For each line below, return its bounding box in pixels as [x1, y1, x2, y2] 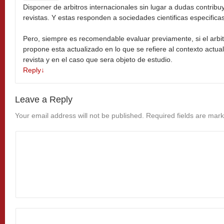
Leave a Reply [15, 94, 72, 104]
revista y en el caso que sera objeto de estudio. [23, 55, 172, 63]
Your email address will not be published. [15, 111, 144, 119]
